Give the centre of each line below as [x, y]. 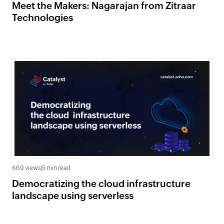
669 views [26, 168]
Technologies [42, 17]
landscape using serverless [73, 195]
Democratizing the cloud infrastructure [101, 183]
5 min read [56, 168]
